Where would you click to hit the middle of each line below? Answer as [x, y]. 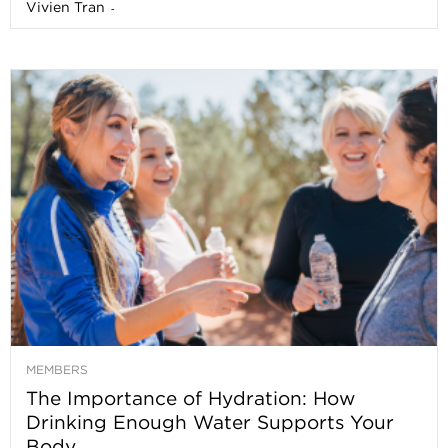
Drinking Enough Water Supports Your [210, 421]
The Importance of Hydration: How [190, 397]
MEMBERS [57, 369]
